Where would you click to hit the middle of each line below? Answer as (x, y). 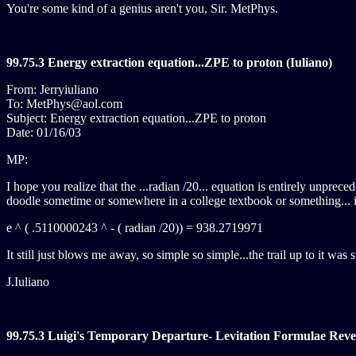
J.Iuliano (28, 282)
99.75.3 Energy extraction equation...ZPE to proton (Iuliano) (169, 62)
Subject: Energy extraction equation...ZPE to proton (136, 118)
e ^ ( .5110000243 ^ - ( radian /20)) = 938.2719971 (135, 228)
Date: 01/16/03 (44, 132)
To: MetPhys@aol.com (64, 104)
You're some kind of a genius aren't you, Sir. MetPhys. (142, 8)
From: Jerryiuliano (52, 89)
